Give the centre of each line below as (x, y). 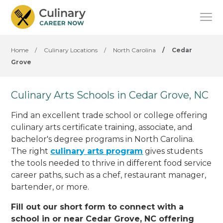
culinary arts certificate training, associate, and (102, 127)
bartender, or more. (50, 187)
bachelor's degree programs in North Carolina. (103, 139)
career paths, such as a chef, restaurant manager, (109, 175)
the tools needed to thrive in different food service (111, 163)
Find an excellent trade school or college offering (110, 115)
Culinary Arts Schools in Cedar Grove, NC (110, 95)
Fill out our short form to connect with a (98, 207)
